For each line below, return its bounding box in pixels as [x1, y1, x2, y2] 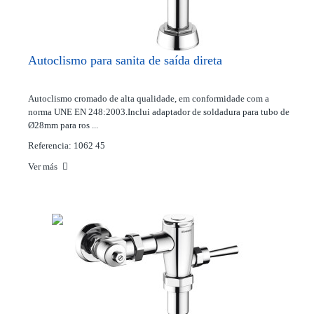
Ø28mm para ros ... [28, 120, 98, 130]
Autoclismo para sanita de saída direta [28, 53, 222, 67]
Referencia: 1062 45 [28, 140, 105, 151]
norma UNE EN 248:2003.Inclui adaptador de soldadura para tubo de [28, 107, 289, 117]
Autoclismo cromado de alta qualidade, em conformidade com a [28, 93, 269, 104]
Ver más [28, 161, 60, 172]
